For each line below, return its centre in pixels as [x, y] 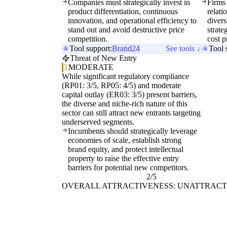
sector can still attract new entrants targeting [131, 113]
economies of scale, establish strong [125, 140]
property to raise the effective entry [123, 159]
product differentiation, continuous [123, 12]
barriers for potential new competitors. [128, 168]
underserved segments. [98, 122]
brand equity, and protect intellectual [126, 149]
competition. [88, 39]
